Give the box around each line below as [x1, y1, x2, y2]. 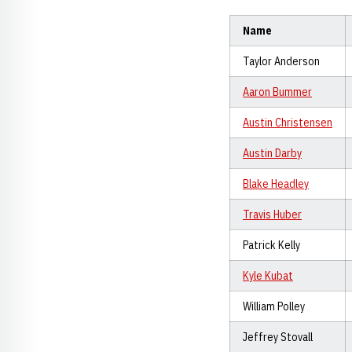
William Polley [243, 299, 305, 313]
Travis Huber [243, 207, 302, 222]
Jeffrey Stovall [243, 330, 313, 344]
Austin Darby [243, 146, 302, 160]
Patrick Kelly [243, 238, 300, 252]
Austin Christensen [243, 115, 332, 130]
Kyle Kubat [243, 269, 293, 283]
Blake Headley [243, 177, 309, 191]
